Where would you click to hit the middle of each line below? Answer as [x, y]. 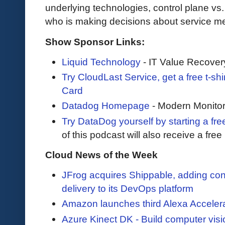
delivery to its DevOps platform [128, 189]
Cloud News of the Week [101, 154]
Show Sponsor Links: [95, 41]
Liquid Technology [101, 62]
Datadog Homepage [106, 106]
